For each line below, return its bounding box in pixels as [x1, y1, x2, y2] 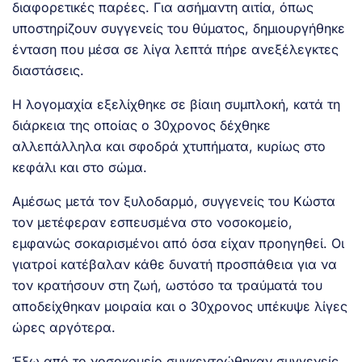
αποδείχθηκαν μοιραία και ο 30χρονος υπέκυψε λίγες [12, 297, 347, 314]
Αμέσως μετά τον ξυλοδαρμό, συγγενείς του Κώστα [12, 192, 335, 209]
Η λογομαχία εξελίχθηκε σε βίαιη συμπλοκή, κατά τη [12, 95, 340, 112]
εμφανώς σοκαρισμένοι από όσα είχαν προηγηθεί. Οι [12, 234, 344, 251]
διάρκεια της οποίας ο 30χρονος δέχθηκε [12, 116, 271, 133]
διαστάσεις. [12, 61, 84, 78]
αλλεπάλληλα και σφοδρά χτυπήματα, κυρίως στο [12, 137, 326, 154]
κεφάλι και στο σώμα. [12, 158, 147, 175]
